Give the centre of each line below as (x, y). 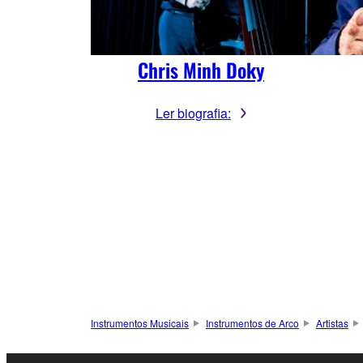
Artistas (332, 323)
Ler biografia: (193, 113)
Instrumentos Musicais (140, 323)
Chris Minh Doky (201, 70)
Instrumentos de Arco (252, 323)
